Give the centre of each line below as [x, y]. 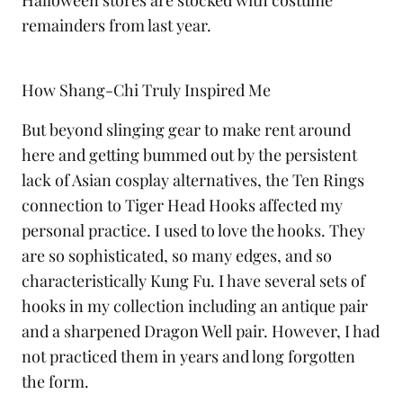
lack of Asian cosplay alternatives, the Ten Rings [193, 180]
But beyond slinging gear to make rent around [186, 130]
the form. [55, 382]
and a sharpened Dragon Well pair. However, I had [201, 331]
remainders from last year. [116, 26]
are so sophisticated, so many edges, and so [177, 256]
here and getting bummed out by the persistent [189, 155]
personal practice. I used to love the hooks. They [193, 231]
